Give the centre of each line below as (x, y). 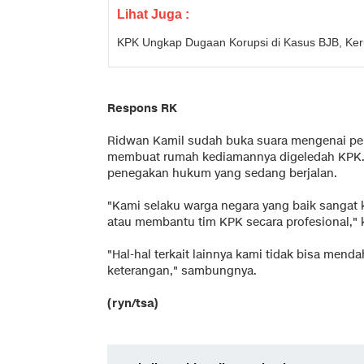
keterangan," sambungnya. (182, 271)
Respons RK (142, 108)
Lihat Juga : (153, 14)
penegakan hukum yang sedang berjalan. (222, 173)
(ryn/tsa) (133, 303)
